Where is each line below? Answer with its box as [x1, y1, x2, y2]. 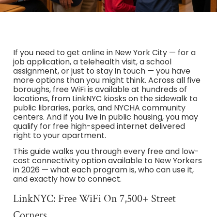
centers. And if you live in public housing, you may [13, 111, 198, 123]
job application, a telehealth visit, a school [13, 56, 171, 68]
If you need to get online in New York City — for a [13, 47, 196, 59]
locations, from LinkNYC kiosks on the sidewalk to [13, 93, 198, 105]
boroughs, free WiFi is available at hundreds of [13, 84, 187, 95]
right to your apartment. [13, 130, 106, 141]
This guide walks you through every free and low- [13, 146, 199, 157]
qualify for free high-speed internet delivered [13, 121, 185, 132]
